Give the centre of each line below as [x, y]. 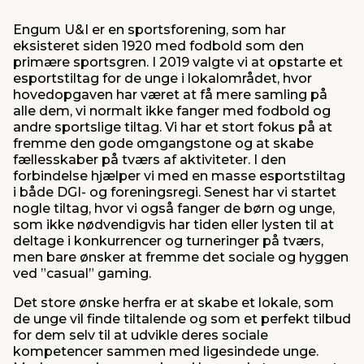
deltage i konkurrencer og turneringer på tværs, [168, 241]
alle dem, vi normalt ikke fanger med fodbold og [172, 111]
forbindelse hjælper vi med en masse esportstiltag [179, 176]
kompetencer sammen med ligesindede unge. [166, 351]
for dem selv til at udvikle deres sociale [141, 335]
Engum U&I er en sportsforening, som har [149, 30]
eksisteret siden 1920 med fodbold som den [158, 46]
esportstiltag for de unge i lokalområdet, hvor [162, 78]
